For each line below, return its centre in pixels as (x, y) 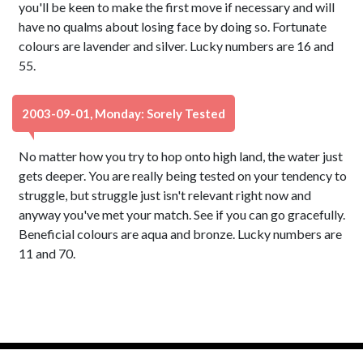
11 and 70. (47, 253)
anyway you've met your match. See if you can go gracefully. (182, 214)
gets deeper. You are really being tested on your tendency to (183, 175)
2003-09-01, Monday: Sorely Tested (124, 113)
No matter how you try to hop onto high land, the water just (181, 156)
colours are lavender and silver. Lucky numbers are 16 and (177, 46)
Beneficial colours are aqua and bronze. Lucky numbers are (181, 234)
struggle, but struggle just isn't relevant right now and (165, 195)
